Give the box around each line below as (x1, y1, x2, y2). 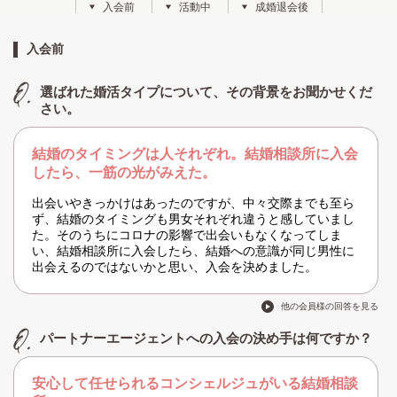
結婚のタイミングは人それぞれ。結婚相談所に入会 (32, 146, 358, 162)
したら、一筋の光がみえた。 (32, 165, 216, 181)
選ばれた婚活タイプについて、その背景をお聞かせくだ (40, 84, 372, 100)
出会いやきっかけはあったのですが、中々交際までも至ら (32, 196, 354, 211)
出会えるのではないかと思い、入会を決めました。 (32, 260, 317, 275)
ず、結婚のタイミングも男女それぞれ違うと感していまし (32, 212, 354, 227)
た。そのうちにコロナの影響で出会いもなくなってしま (32, 228, 342, 243)
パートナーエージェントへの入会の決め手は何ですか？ (40, 331, 372, 346)
